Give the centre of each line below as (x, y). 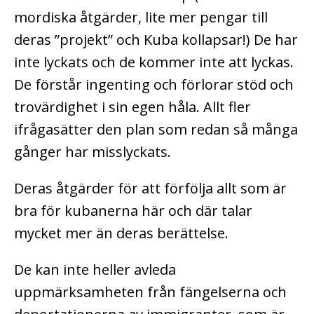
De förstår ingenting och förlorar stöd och (154, 84)
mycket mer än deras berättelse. (121, 233)
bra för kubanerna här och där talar (133, 210)
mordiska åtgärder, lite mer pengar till (141, 17)
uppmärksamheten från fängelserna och (150, 292)
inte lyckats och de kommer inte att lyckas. (154, 62)
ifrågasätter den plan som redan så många (156, 129)
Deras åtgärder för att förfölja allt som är (150, 188)
